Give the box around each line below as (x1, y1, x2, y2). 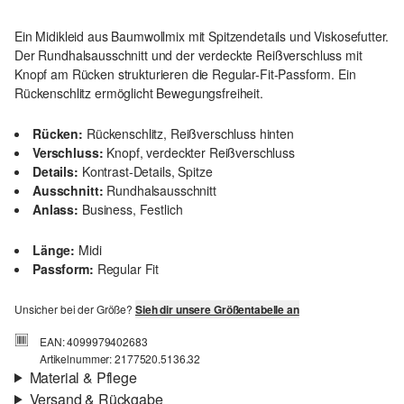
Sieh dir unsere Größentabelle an (134, 301, 299, 318)
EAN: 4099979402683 (40, 334, 148, 350)
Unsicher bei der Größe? (14, 301, 135, 317)
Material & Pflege (29, 367, 137, 389)
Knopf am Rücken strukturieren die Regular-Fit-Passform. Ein (14, 65, 356, 84)
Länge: (32, 241, 76, 260)
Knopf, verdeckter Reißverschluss (106, 143, 295, 162)
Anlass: (32, 200, 78, 219)
